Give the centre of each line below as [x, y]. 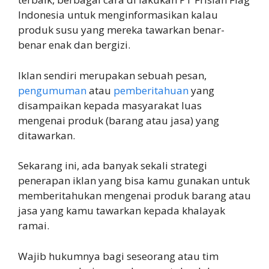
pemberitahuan [151, 90]
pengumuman [52, 90]
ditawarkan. [47, 135]
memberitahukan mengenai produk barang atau [134, 196]
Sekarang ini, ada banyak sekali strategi [113, 166]
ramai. [34, 226]
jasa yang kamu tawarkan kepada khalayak [122, 211]
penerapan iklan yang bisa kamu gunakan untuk [134, 181]
